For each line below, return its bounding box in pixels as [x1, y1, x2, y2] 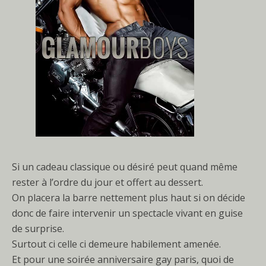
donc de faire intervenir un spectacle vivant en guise [12, 206, 243, 220]
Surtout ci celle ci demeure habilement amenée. [12, 237, 221, 251]
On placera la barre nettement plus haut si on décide [12, 191, 245, 204]
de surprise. [12, 221, 64, 235]
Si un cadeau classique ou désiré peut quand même [12, 160, 237, 173]
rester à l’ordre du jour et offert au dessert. [12, 175, 203, 189]
